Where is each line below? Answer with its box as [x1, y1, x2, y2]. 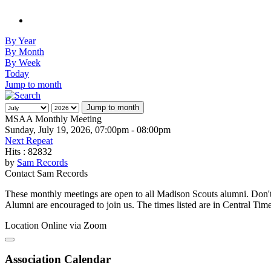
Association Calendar [5, 253, 111, 266]
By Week [5, 57, 41, 68]
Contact [5, 168, 37, 178]
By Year [5, 35, 36, 46]
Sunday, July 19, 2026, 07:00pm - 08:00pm [5, 124, 171, 135]
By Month [5, 46, 44, 57]
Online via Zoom [41, 220, 106, 230]
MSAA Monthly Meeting [5, 113, 102, 124]
